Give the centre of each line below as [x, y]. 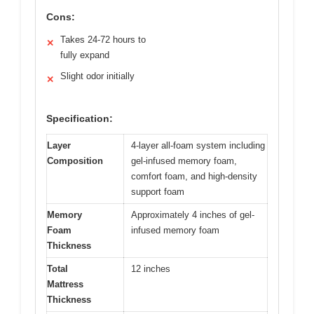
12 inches [151, 269]
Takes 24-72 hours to [103, 40]
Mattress [65, 285]
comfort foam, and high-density [194, 177]
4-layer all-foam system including [198, 146]
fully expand [85, 55]
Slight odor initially [97, 76]
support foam [158, 192]
